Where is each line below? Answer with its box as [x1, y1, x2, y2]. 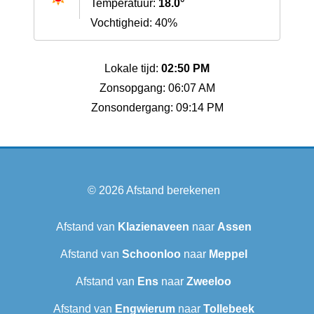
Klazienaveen [117, 221, 189, 233]
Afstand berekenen [125, 184, 220, 197]
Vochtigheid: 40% [90, 17, 177, 29]
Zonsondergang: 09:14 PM [90, 102, 224, 114]
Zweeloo [186, 275, 231, 288]
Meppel [208, 248, 247, 261]
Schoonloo [121, 248, 181, 261]
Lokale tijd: [104, 62, 161, 75]
